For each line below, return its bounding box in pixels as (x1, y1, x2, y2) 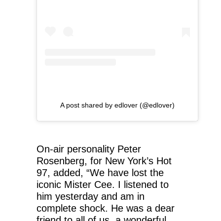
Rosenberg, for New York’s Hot (37, 155, 172, 166)
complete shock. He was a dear (37, 202, 175, 214)
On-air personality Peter (37, 143, 141, 154)
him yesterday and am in (37, 190, 145, 202)
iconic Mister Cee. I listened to (37, 179, 169, 190)
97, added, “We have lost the (37, 167, 164, 178)
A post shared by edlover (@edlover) (60, 101, 175, 109)
